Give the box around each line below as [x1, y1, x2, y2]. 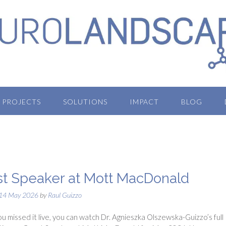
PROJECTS [2, 97, 41, 106]
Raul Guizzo [47, 190, 82, 199]
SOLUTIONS [63, 97, 107, 106]
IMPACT [130, 97, 159, 106]
